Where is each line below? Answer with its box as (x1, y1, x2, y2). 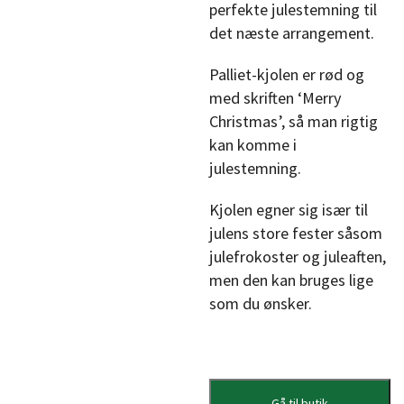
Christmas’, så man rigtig (209, 111, 379, 132)
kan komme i (209, 134, 298, 155)
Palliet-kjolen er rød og (209, 64, 365, 85)
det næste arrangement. (209, 23, 375, 43)
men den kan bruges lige (209, 270, 374, 290)
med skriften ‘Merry (209, 87, 343, 108)
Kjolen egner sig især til (209, 199, 369, 220)
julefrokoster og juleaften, (209, 246, 387, 267)
